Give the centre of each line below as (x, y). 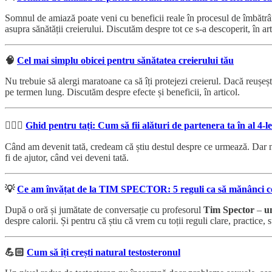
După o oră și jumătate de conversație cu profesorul (104, 209)
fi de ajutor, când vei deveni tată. (67, 157)
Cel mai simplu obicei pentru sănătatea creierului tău (125, 60)
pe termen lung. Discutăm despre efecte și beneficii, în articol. (122, 92)
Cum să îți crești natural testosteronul (104, 252)
